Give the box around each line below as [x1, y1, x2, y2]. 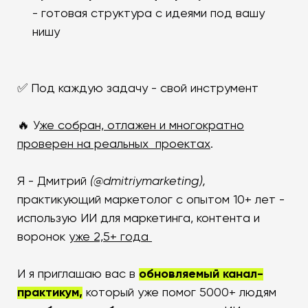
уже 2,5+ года [69, 230, 152, 243]
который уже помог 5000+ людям [82, 286, 276, 299]
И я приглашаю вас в [17, 267, 139, 280]
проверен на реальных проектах [17, 137, 210, 151]
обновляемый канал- [139, 267, 263, 280]
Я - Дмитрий [17, 175, 90, 188]
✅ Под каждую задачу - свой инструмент [17, 82, 258, 95]
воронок [17, 230, 69, 243]
